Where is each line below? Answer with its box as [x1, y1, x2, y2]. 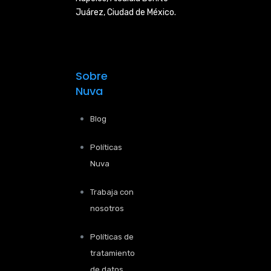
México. [147, 7, 176, 18]
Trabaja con [90, 188, 134, 197]
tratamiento [90, 249, 135, 258]
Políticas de [90, 232, 134, 241]
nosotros [90, 204, 124, 213]
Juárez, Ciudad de [76, 7, 147, 18]
